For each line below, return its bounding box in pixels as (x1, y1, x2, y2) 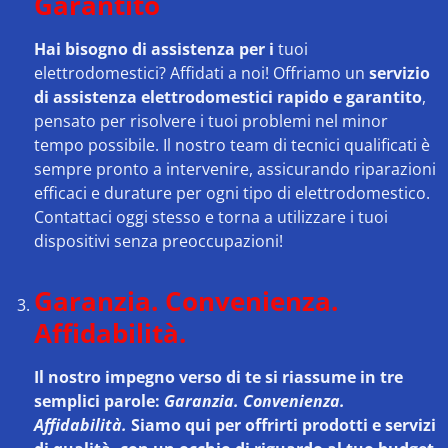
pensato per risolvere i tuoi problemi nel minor (34, 110, 388, 133)
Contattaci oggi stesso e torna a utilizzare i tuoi (34, 206, 388, 229)
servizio (369, 62, 430, 85)
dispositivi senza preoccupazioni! (34, 230, 283, 253)
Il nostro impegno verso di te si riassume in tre (34, 366, 403, 389)
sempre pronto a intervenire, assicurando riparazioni (34, 158, 436, 181)
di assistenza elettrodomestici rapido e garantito (34, 86, 422, 109)
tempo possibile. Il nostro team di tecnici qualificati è (34, 134, 430, 157)
